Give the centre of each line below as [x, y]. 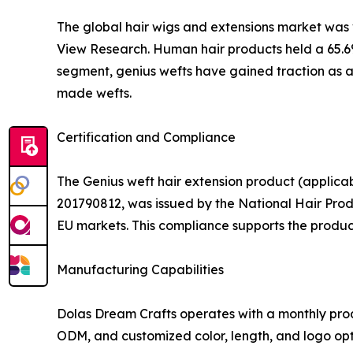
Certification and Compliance [146, 137]
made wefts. [94, 93]
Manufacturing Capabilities [140, 269]
